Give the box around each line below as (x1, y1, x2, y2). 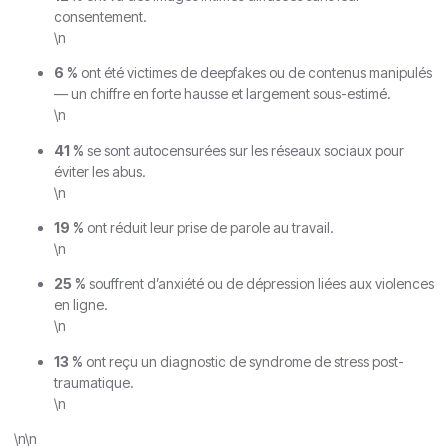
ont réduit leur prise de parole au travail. (84, 219, 334, 237)
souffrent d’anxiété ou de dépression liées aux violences (86, 275, 434, 293)
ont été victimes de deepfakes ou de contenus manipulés (78, 64, 432, 82)
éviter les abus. (54, 162, 146, 180)
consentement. (54, 7, 147, 25)
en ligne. (54, 296, 108, 314)
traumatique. (54, 373, 134, 391)
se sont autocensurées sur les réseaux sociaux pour (84, 141, 404, 159)
